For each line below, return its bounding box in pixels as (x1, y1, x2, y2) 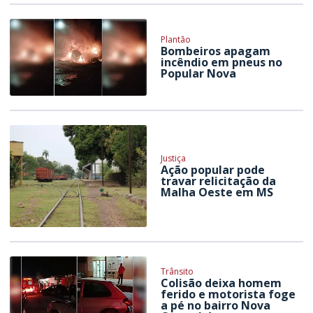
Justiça (161, 152, 187, 164)
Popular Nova (161, 65, 237, 81)
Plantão (161, 33, 191, 45)
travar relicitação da (161, 173, 277, 189)
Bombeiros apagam (161, 43, 271, 59)
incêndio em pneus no (161, 54, 283, 70)
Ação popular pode (161, 161, 265, 177)
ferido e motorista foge (161, 286, 296, 303)
